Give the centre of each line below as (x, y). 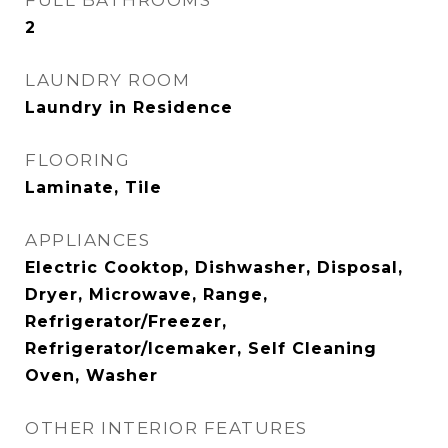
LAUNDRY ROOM (107, 80)
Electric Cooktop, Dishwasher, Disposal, (214, 267)
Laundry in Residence (129, 107)
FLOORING (77, 160)
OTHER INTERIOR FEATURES (166, 428)
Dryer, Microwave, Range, (146, 294)
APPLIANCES (87, 240)
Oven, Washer (91, 375)
